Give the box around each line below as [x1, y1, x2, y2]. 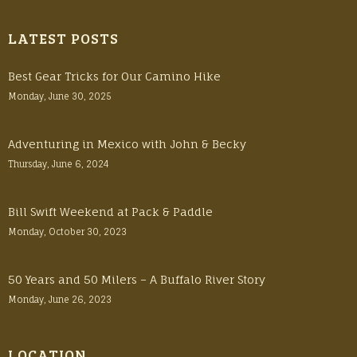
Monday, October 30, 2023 [8, 226, 127, 237]
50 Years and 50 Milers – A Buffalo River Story [8, 273, 265, 286]
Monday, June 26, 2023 [8, 294, 112, 305]
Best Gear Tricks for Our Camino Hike [8, 69, 221, 83]
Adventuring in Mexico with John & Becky [8, 137, 246, 151]
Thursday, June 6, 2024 [8, 159, 109, 170]
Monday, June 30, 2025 [8, 91, 112, 102]
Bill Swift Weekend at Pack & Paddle [8, 205, 213, 218]
